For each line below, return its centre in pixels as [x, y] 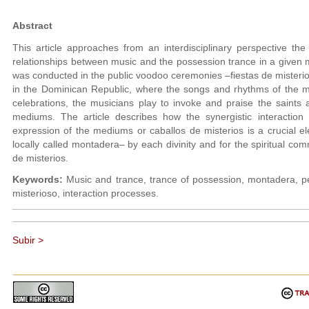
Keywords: [38, 180]
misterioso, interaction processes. [86, 193]
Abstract [32, 26]
